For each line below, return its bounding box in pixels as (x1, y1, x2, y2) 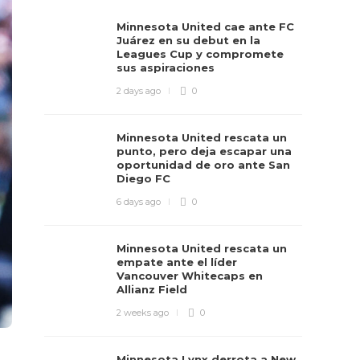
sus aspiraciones (117, 61, 219, 74)
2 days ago (117, 85, 162, 96)
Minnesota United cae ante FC (117, 20, 295, 33)
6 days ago (117, 196, 162, 207)
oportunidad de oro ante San (117, 158, 291, 171)
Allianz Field (117, 283, 191, 296)
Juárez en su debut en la (117, 34, 261, 47)
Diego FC (117, 172, 174, 185)
